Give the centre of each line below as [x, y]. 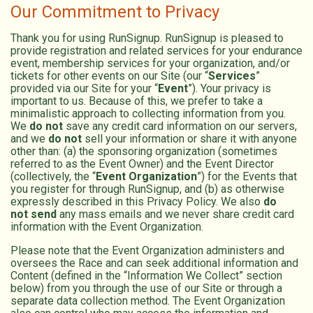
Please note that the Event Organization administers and [147, 251]
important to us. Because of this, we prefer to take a [137, 101]
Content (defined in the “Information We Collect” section [146, 276]
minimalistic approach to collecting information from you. [148, 114]
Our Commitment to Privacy [115, 12]
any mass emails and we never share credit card [175, 214]
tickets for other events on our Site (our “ [109, 76]
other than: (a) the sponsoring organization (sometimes [144, 152]
